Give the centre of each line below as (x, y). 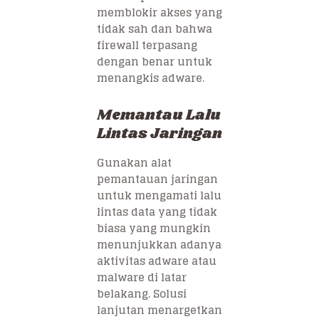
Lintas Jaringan (159, 134)
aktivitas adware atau (157, 261)
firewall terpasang (147, 46)
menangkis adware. (151, 78)
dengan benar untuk (155, 62)
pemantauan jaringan (157, 179)
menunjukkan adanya (159, 245)
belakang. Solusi (142, 294)
